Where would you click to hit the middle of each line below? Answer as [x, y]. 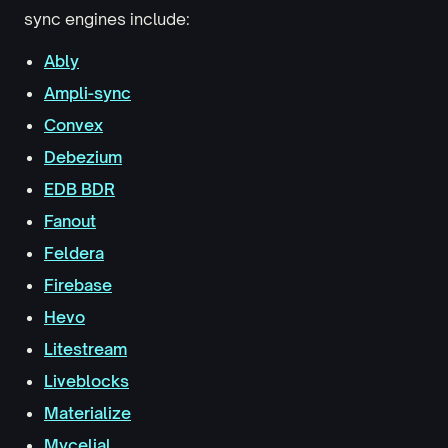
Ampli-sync [87, 93]
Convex [73, 125]
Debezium [83, 157]
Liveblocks [86, 381]
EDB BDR [79, 189]
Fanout [70, 221]
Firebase [78, 285]
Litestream [85, 349]
